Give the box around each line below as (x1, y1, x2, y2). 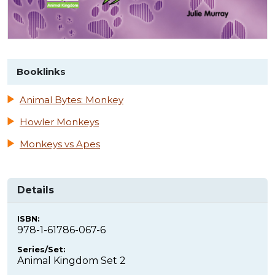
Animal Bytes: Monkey (20, 94, 123, 106)
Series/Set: (17, 244, 66, 255)
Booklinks (17, 66, 66, 78)
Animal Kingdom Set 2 (17, 255, 126, 267)
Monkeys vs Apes (20, 138, 100, 150)
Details (17, 184, 54, 196)
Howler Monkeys (20, 116, 99, 128)
